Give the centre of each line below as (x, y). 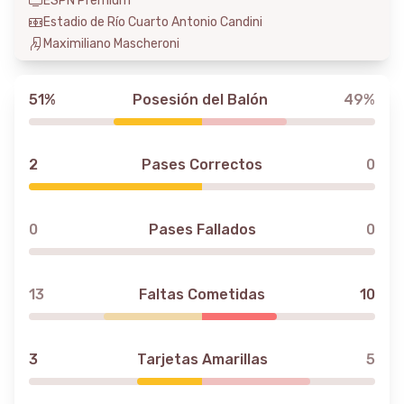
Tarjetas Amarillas (202, 359)
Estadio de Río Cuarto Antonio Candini (153, 22)
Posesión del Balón (200, 100)
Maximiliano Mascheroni (111, 44)
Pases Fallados (202, 230)
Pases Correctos (202, 165)
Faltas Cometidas (202, 294)
